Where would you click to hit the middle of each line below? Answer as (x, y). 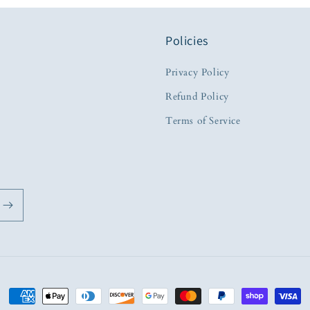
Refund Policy (197, 97)
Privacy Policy (198, 72)
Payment (30, 297)
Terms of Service (203, 121)
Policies (187, 40)
